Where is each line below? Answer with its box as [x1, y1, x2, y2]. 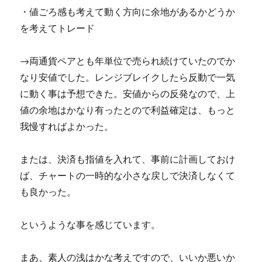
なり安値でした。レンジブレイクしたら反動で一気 [20, 71, 236, 84]
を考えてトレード [20, 22, 95, 35]
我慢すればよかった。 [20, 120, 114, 133]
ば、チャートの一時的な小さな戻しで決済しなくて [20, 170, 236, 182]
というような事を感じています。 [20, 219, 161, 231]
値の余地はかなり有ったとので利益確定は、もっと [20, 104, 236, 116]
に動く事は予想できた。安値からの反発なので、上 [20, 88, 236, 100]
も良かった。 [20, 186, 77, 198]
